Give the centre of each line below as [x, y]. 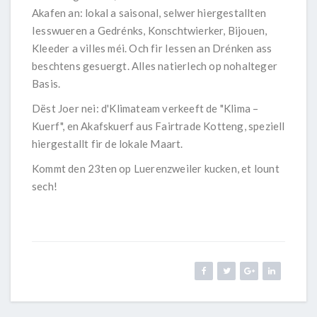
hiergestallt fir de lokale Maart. [108, 144]
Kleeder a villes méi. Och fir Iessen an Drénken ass [152, 48]
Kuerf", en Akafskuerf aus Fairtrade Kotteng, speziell [158, 126]
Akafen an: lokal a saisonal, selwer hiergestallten [149, 13]
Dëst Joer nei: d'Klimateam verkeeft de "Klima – [145, 109]
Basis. [46, 84]
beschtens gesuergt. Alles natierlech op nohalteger [155, 66]
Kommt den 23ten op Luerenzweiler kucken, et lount [156, 169]
